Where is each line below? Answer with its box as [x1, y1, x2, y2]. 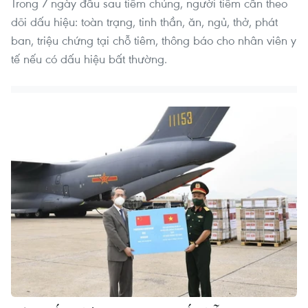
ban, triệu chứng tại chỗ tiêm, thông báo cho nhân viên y [11, 32, 296, 49]
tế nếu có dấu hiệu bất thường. [11, 51, 167, 67]
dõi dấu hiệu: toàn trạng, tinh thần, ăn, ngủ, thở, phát [11, 14, 278, 30]
